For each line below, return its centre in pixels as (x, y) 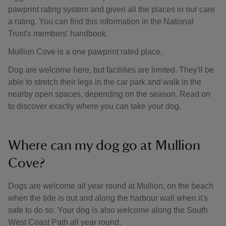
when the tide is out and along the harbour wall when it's (108, 198)
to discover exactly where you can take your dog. (95, 106)
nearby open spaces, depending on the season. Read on (109, 94)
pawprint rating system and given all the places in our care (111, 9)
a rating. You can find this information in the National (101, 21)
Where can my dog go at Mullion (104, 145)
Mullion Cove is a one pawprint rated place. (85, 52)
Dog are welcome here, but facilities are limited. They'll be (111, 70)
